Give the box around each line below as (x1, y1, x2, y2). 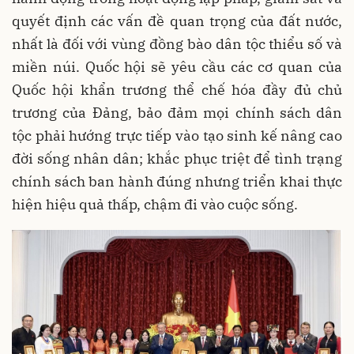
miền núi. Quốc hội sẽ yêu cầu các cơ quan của (12, 57, 342, 76)
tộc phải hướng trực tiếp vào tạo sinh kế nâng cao (12, 126, 342, 145)
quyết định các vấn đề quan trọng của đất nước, (12, 11, 342, 30)
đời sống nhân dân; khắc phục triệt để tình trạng (12, 149, 342, 168)
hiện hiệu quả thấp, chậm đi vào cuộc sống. (12, 194, 298, 213)
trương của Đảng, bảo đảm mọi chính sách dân (12, 103, 342, 122)
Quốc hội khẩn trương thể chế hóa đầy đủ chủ (12, 80, 342, 99)
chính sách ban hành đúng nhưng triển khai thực (12, 171, 342, 190)
